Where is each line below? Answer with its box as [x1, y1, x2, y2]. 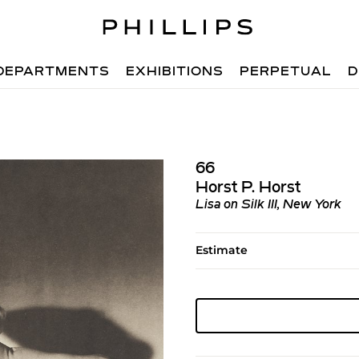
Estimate [195, 243, 248, 257]
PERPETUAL [240, 66, 333, 79]
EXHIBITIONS [126, 66, 224, 79]
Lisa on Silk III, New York [195, 199, 341, 212]
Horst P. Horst [195, 180, 301, 196]
